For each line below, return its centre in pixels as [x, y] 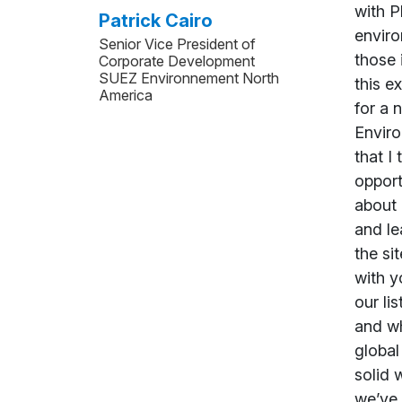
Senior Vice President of [177, 44]
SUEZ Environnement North [188, 78]
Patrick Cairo [155, 20]
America [125, 95]
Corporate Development [176, 61]
